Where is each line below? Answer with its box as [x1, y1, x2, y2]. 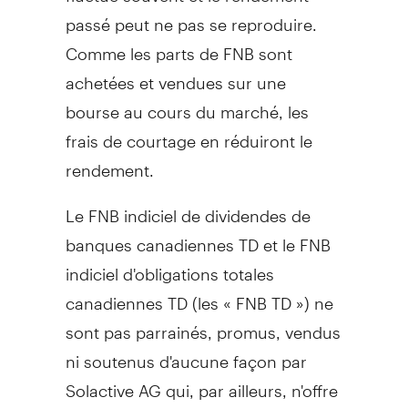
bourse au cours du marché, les [65, 86, 309, 122]
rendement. [65, 144, 154, 180]
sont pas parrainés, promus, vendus [65, 306, 341, 342]
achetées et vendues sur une [65, 56, 286, 93]
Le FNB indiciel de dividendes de [65, 189, 311, 226]
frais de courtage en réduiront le [65, 115, 312, 151]
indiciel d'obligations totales [65, 248, 274, 284]
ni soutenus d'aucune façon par [65, 335, 307, 372]
